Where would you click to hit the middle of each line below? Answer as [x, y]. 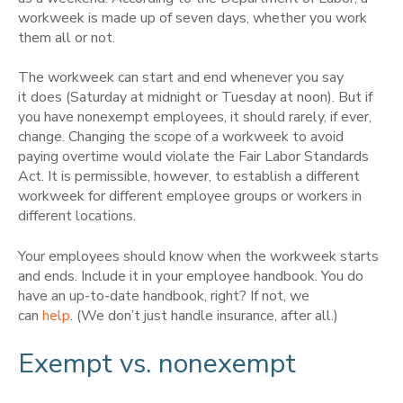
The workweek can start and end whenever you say [181, 78]
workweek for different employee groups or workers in [190, 197]
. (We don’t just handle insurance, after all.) [204, 315]
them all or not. [67, 38]
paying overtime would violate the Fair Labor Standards [193, 157]
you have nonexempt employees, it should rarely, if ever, [195, 117]
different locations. [79, 216]
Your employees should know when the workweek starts [198, 256]
